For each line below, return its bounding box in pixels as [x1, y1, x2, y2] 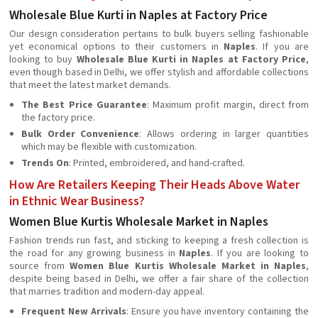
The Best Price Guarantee [21, 98, 147, 112]
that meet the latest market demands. [9, 78, 171, 92]
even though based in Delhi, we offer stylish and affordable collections [9, 65, 309, 79]
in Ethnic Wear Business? [9, 192, 145, 210]
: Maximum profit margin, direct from [146, 98, 309, 112]
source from [9, 259, 70, 273]
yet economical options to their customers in [9, 40, 224, 54]
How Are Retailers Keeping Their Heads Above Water [9, 176, 300, 194]
